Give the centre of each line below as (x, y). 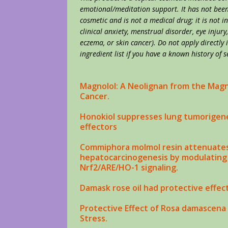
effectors (98, 127)
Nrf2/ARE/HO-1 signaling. (129, 168)
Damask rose (106, 188)
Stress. (94, 219)
